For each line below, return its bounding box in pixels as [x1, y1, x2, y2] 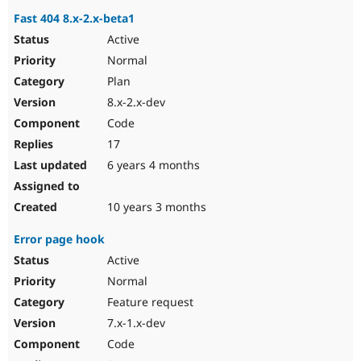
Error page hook [14, 231, 105, 247]
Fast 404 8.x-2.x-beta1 [14, 10, 135, 27]
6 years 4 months [104, 157, 200, 173]
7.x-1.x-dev [104, 315, 165, 331]
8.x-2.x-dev [104, 94, 165, 110]
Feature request [104, 294, 193, 310]
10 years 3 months [104, 199, 206, 215]
